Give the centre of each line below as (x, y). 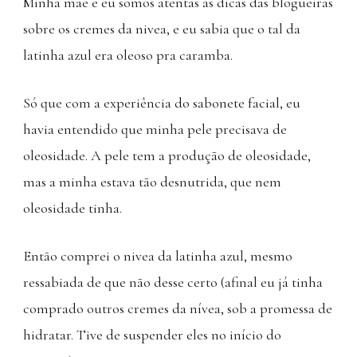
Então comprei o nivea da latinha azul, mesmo (158, 255)
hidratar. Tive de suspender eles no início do (152, 334)
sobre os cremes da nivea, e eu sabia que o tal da (162, 28)
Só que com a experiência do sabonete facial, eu (162, 102)
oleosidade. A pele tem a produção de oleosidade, (167, 155)
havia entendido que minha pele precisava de (155, 129)
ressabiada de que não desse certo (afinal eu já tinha (173, 282)
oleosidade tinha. (73, 208)
